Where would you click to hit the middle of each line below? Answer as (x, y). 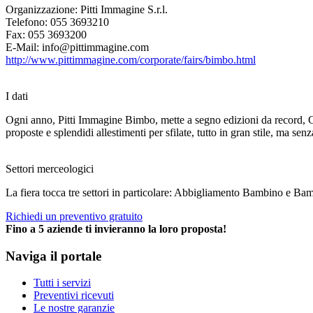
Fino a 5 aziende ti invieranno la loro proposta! (116, 228)
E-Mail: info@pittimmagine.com (77, 47)
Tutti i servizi (62, 283)
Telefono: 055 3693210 (57, 22)
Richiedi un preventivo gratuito (74, 216)
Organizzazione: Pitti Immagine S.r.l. (87, 9)
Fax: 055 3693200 (46, 34)
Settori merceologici (50, 168)
